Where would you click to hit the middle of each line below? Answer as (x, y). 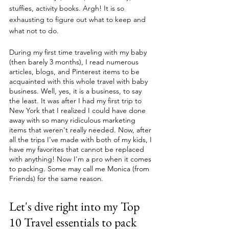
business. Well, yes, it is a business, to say (76, 91)
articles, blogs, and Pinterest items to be (75, 72)
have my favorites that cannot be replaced (78, 149)
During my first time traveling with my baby (79, 52)
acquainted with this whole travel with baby (79, 81)
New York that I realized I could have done (78, 110)
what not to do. (34, 31)
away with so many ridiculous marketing (73, 120)
